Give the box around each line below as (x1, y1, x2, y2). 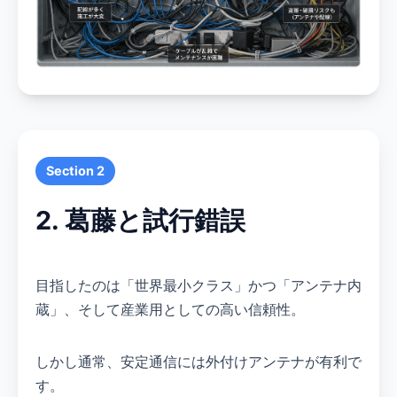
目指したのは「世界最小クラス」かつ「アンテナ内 (35, 276, 362, 295)
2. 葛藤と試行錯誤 (35, 205, 245, 237)
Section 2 (46, 163, 105, 179)
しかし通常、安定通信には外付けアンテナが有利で (35, 353, 362, 371)
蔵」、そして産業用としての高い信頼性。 (35, 300, 305, 319)
